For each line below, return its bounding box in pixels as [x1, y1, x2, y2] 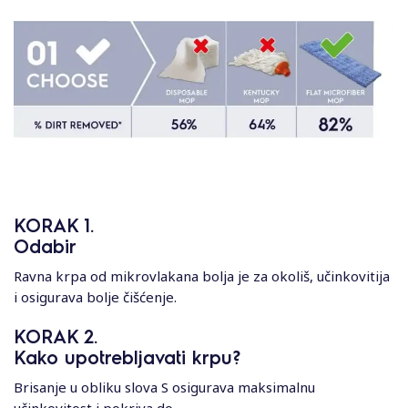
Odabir [14, 233, 76, 258]
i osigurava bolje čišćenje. [14, 287, 177, 306]
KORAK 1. [14, 212, 94, 237]
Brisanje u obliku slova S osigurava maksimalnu [14, 377, 315, 396]
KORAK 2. [14, 323, 97, 348]
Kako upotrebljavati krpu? [14, 344, 240, 369]
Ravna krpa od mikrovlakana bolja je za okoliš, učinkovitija [14, 266, 390, 285]
